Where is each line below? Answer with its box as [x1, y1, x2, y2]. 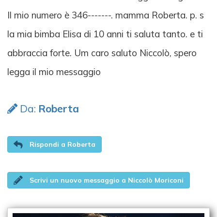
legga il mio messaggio [7, 66, 101, 78]
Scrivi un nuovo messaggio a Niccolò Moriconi [30, 176, 184, 185]
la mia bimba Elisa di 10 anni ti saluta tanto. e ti [7, 28, 203, 40]
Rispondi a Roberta [30, 140, 95, 149]
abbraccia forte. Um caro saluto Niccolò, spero [7, 47, 197, 59]
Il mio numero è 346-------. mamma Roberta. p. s [7, 9, 204, 21]
